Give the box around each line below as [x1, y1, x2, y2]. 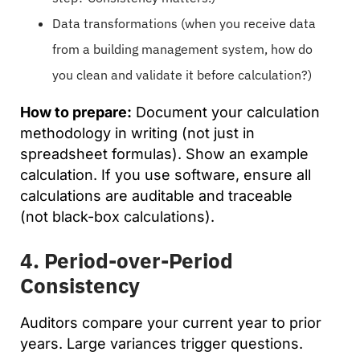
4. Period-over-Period [20, 246, 233, 274]
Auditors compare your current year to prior [20, 313, 321, 331]
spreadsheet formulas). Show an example [20, 145, 309, 162]
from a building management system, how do [52, 40, 313, 57]
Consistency [20, 271, 140, 299]
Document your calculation [132, 103, 320, 121]
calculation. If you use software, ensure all [20, 166, 311, 183]
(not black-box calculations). [20, 207, 215, 225]
